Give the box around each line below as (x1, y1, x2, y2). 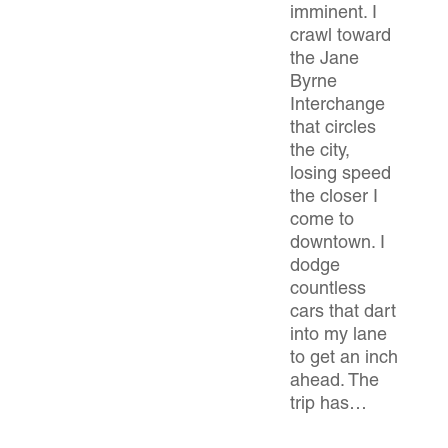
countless (290, 281, 366, 299)
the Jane (290, 51, 359, 69)
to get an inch (290, 350, 398, 368)
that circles (290, 120, 376, 138)
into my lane (290, 327, 387, 345)
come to (290, 212, 354, 230)
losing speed (290, 166, 391, 184)
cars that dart (290, 304, 396, 322)
